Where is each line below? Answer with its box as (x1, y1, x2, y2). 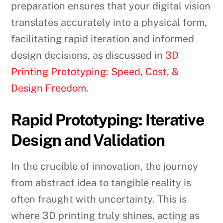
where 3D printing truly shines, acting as (11, 210, 200, 222)
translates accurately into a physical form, (11, 16, 208, 29)
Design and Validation (11, 131, 165, 150)
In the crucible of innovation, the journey (11, 160, 199, 173)
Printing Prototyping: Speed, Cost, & (11, 66, 179, 78)
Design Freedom (11, 82, 87, 95)
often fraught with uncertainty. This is (11, 193, 187, 206)
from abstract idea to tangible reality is (11, 177, 192, 189)
